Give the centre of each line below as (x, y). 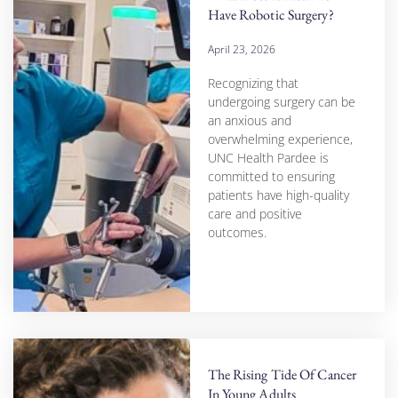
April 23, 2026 (241, 49)
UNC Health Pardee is (268, 158)
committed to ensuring (271, 176)
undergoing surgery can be (281, 102)
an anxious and (249, 120)
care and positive (255, 214)
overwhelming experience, (280, 139)
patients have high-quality (278, 195)
